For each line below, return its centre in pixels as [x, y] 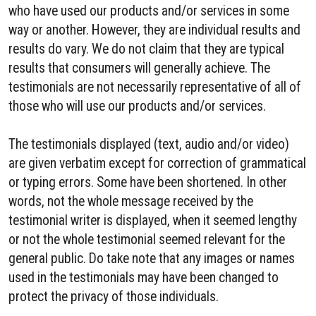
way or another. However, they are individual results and [154, 30]
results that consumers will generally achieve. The [139, 68]
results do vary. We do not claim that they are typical [146, 49]
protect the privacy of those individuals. [114, 297]
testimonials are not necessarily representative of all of [155, 87]
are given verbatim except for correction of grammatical [157, 163]
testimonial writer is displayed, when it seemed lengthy [153, 220]
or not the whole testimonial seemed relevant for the [147, 239]
